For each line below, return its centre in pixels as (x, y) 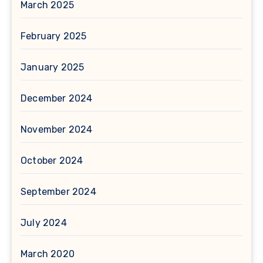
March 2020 (48, 254)
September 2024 (58, 192)
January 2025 (53, 68)
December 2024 (57, 99)
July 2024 (44, 223)
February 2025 (54, 36)
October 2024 (52, 161)
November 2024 (57, 130)
